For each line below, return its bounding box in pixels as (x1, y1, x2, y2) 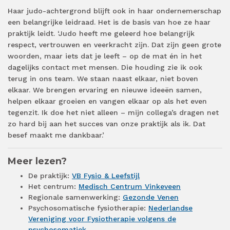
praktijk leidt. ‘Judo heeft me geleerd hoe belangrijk (8, 29, 195, 37)
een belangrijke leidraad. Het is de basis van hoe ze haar (8, 17, 210, 26)
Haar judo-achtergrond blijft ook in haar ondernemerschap (8, 6, 221, 15)
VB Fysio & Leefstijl (72, 171, 140, 180)
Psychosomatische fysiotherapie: (28, 203, 148, 212)
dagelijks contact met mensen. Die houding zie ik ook (8, 63, 202, 71)
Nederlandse (148, 203, 193, 212)
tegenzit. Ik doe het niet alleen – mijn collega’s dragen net (8, 108, 219, 117)
